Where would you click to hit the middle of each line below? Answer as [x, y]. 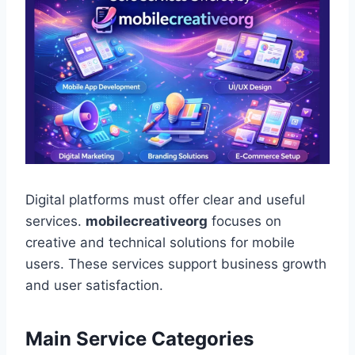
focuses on [244, 221]
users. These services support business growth [176, 264]
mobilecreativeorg [147, 221]
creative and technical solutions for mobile [160, 243]
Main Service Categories [139, 339]
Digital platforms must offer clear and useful [165, 200]
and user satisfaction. [94, 286]
